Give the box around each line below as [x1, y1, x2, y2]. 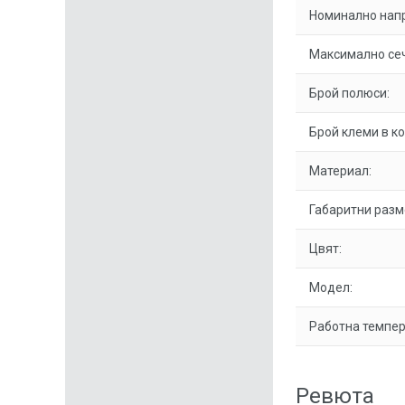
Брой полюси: [309, 86, 390, 100]
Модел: [309, 280, 353, 295]
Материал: [309, 164, 372, 178]
